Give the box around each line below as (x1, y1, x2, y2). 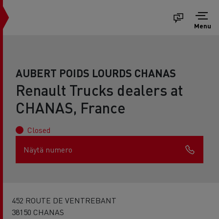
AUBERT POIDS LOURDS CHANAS (16, 66, 176, 80)
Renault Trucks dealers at (16, 81, 183, 99)
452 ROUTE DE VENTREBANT (12, 195, 116, 205)
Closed (27, 125, 50, 135)
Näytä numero (23, 144, 72, 154)
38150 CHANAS (12, 207, 64, 217)
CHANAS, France (16, 98, 126, 117)
